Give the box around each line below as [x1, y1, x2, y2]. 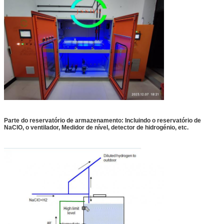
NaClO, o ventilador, [4, 123, 60, 131]
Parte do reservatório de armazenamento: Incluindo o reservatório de [4, 116, 201, 124]
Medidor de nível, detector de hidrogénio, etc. [61, 123, 188, 131]
